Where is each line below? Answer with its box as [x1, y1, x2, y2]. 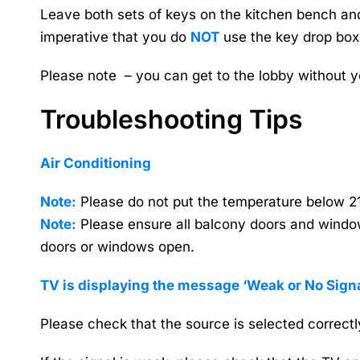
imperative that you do [40, 29, 190, 45]
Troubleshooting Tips [40, 104, 303, 135]
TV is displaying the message [40, 277, 243, 293]
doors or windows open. [40, 239, 194, 255]
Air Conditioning [40, 155, 154, 171]
